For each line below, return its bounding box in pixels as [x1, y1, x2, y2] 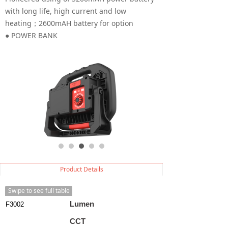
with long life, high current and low [5, 6, 126, 16]
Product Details [60, 165, 103, 174]
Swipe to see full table [8, 186, 70, 195]
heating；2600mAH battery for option [5, 18, 133, 28]
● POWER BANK [5, 31, 58, 40]
